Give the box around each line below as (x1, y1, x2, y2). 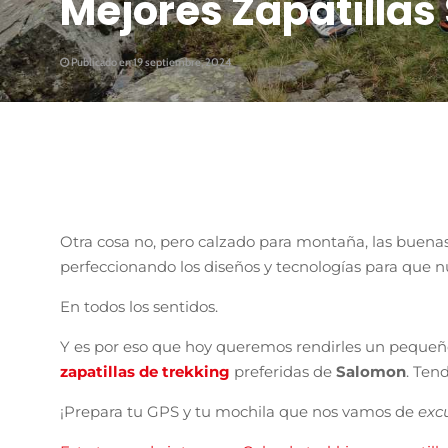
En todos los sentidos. (60, 296, 218, 316)
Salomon (336, 361, 406, 381)
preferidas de (234, 361, 336, 381)
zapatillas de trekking (60, 361, 230, 381)
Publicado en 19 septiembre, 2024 (69, 55, 232, 69)
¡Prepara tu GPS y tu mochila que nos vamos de (60, 401, 418, 421)
